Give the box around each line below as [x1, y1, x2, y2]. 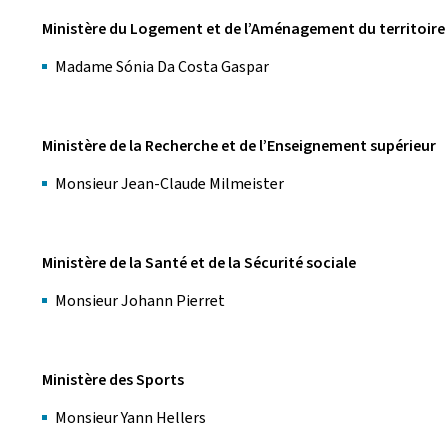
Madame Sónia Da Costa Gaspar [55, 56, 269, 77]
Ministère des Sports [42, 369, 184, 390]
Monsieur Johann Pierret [55, 290, 234, 311]
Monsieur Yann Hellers [55, 407, 212, 428]
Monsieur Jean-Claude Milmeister [55, 173, 284, 194]
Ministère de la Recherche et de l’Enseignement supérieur [42, 135, 436, 156]
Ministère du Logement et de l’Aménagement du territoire [42, 18, 445, 39]
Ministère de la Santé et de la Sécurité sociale [42, 252, 356, 273]
